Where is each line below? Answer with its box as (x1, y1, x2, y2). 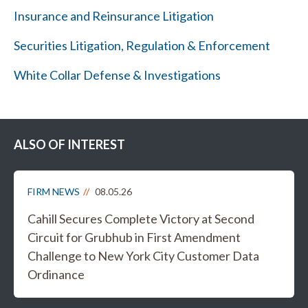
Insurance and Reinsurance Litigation (14, 8, 214, 23)
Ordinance (27, 267, 85, 282)
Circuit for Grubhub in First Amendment (27, 230, 241, 245)
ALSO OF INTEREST (14, 137, 125, 152)
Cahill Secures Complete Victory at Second (27, 211, 254, 226)
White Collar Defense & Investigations (14, 67, 221, 82)
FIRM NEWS (27, 186, 80, 197)
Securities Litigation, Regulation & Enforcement (14, 38, 270, 53)
